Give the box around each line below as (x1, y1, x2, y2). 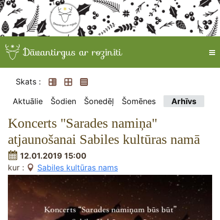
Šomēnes (122, 96, 156, 106)
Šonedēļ (84, 96, 114, 106)
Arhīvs (171, 96, 196, 106)
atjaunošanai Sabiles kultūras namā (8, 131, 200, 147)
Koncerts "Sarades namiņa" (8, 115, 157, 131)
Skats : (16, 76, 41, 86)
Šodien (51, 96, 76, 106)
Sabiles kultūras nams (37, 163, 118, 173)
